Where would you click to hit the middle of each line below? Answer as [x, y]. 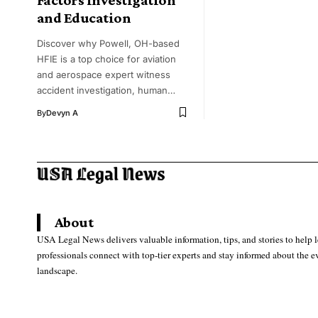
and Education [84, 17]
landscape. [57, 270]
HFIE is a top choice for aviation [106, 59]
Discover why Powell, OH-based [108, 43]
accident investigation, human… [106, 90]
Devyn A [62, 113]
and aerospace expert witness [104, 74]
